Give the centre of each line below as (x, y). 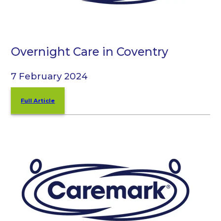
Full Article (38, 101)
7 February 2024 (50, 76)
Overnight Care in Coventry (90, 51)
